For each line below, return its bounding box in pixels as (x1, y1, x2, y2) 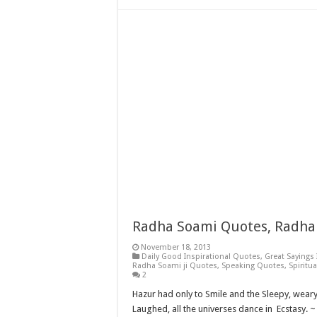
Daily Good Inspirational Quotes (142, 252, 260, 261)
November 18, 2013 (141, 243, 211, 252)
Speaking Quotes (221, 261, 284, 270)
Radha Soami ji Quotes (132, 261, 217, 270)
